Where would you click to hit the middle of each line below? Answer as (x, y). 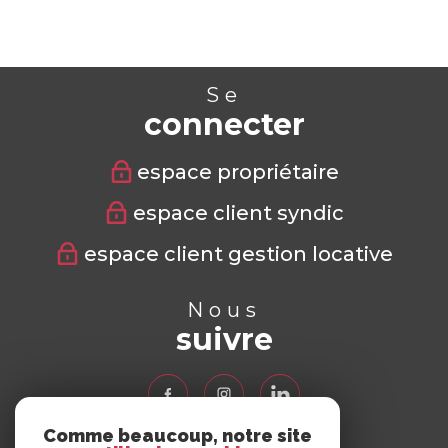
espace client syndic (238, 212)
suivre (224, 340)
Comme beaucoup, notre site (177, 435)
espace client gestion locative (238, 253)
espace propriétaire (238, 171)
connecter (224, 125)
